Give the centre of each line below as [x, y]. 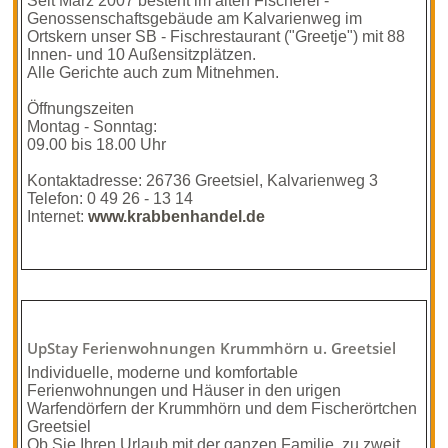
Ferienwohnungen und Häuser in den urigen [184, 390]
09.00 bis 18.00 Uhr [97, 144]
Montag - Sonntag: [92, 126]
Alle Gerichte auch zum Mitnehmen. [153, 72]
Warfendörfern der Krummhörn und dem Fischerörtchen [222, 408]
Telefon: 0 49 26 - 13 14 [110, 198]
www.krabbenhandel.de [177, 216]
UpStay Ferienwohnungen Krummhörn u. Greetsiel [212, 348]
